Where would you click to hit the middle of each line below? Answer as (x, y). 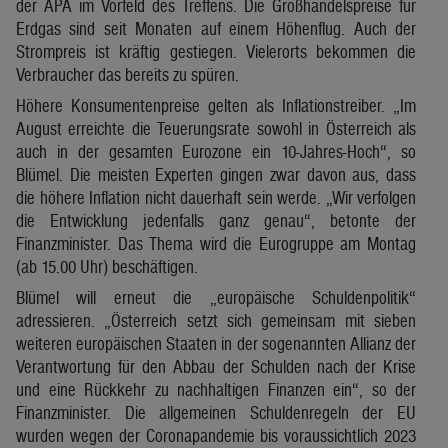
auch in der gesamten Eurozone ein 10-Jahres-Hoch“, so (216, 151)
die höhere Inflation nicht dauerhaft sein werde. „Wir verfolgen (216, 197)
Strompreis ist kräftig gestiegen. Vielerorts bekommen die (216, 51)
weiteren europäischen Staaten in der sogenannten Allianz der (216, 343)
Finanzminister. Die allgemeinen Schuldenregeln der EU (216, 412)
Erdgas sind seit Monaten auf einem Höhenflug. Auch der (216, 28)
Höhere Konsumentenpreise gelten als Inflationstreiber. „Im (216, 105)
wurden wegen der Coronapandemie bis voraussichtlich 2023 (216, 435)
